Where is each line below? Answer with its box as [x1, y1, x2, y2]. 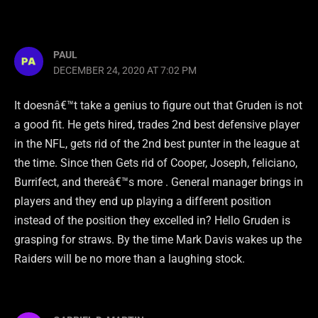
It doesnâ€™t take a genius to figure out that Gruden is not [14, 99, 302, 113]
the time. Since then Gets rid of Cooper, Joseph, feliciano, [14, 156, 297, 170]
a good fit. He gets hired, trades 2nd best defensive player [14, 118, 300, 132]
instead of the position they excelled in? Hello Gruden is [14, 214, 290, 228]
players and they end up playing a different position [14, 194, 271, 209]
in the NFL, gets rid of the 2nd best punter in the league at [14, 137, 300, 151]
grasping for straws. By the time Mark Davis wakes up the [14, 233, 302, 247]
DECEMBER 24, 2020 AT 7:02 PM [53, 65, 197, 77]
